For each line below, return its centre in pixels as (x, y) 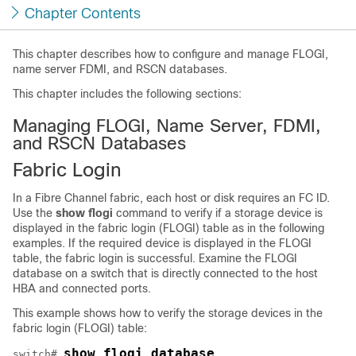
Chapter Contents (83, 14)
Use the (34, 213)
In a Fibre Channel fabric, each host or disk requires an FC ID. (171, 198)
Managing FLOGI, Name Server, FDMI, (167, 126)
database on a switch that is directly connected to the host (165, 273)
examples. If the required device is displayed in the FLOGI (162, 243)
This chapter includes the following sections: (127, 94)
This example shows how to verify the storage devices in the (168, 313)
